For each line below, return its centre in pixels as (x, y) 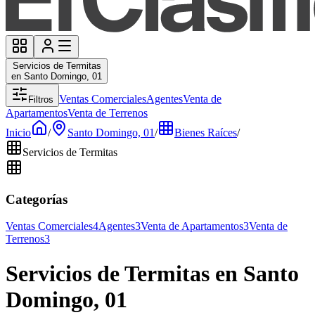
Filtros (41, 99)
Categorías (37, 199)
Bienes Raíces (206, 133)
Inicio (18, 133)
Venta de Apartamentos (192, 226)
